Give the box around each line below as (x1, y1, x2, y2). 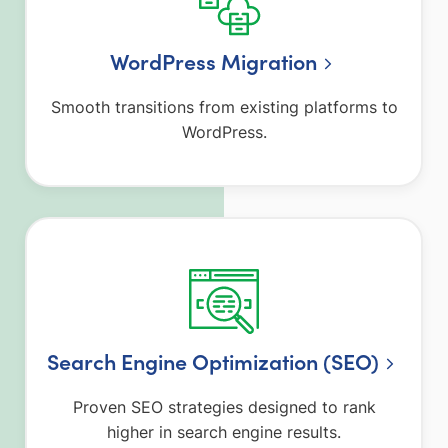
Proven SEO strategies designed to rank (72, 397, 376, 418)
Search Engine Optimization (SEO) (47, 346, 380, 377)
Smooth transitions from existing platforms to (50, 97, 398, 118)
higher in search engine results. (107, 422, 341, 443)
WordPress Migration (109, 45, 317, 76)
